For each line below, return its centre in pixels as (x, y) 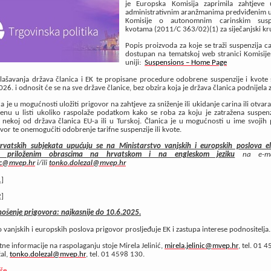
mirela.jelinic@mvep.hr (201, 246)
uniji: (135, 63)
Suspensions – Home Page (186, 63)
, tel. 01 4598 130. (115, 254)
